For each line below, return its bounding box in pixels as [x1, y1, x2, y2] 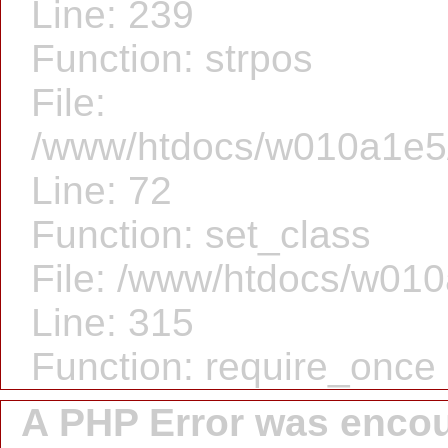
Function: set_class [31, 213, 371, 256]
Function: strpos [31, 37, 313, 80]
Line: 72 [31, 169, 172, 212]
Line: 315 [31, 301, 194, 344]
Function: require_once [31, 345, 436, 388]
